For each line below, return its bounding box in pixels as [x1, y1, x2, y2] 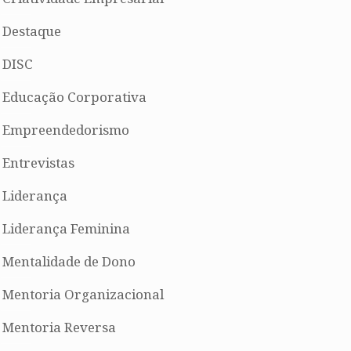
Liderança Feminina [2, 219, 130, 238]
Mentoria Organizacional [2, 285, 164, 304]
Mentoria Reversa [2, 318, 116, 337]
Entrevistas [2, 154, 74, 172]
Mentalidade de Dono [2, 252, 136, 271]
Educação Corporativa [2, 88, 147, 107]
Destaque [2, 22, 61, 41]
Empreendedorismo [2, 121, 129, 139]
